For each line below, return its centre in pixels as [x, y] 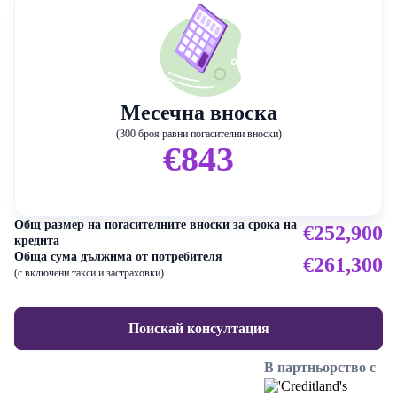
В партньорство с [320, 368]
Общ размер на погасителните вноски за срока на [156, 225]
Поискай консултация [198, 329]
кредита [37, 241]
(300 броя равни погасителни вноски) [198, 134]
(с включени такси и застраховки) [89, 273]
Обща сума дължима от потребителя [118, 257]
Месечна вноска [198, 113]
